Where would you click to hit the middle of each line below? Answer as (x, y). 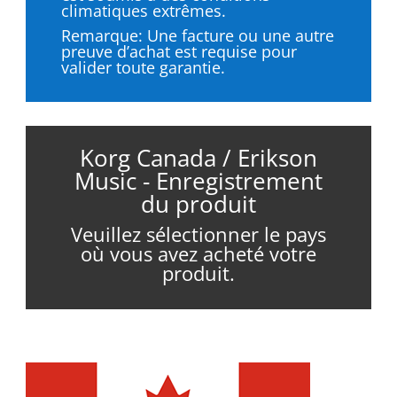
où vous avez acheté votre (198, 253)
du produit (198, 204)
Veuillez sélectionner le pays (198, 234)
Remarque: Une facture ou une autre (197, 35)
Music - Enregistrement (198, 181)
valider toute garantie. (143, 67)
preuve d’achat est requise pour (179, 51)
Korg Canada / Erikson (198, 158)
